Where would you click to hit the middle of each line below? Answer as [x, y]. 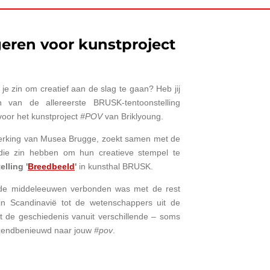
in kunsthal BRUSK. [115, 166]
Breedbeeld [51, 166]
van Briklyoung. [133, 116]
